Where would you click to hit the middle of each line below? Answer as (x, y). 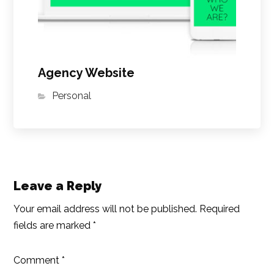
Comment (38, 260)
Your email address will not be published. (106, 209)
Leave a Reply (58, 186)
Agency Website (87, 72)
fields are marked (54, 225)
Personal (72, 95)
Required (220, 209)
